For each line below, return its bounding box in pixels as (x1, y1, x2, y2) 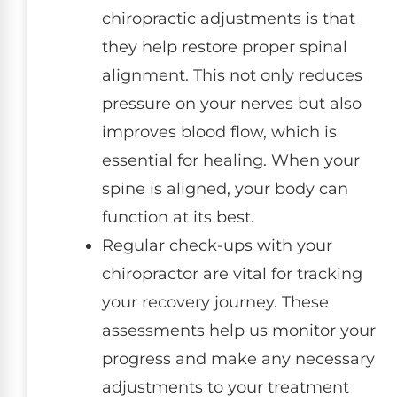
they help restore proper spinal (102, 36, 347, 57)
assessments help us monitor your (102, 320, 376, 340)
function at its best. (102, 206, 254, 227)
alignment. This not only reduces (102, 65, 362, 85)
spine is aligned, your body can (102, 178, 348, 198)
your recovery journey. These (102, 292, 329, 312)
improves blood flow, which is (102, 121, 337, 142)
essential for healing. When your (102, 150, 360, 170)
